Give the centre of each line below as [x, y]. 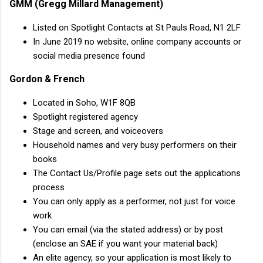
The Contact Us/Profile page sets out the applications [137, 173]
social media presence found [89, 55]
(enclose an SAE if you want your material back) [125, 243]
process [49, 187]
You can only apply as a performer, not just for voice [134, 201]
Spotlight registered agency [85, 117]
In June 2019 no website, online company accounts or [137, 41]
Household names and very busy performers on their [135, 145]
